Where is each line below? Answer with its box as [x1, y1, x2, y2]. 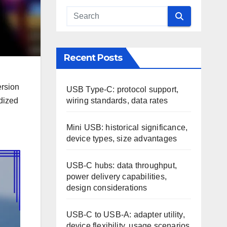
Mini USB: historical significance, [66, 123, 188, 132]
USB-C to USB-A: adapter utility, [66, 210, 185, 219]
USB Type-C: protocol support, [66, 85, 179, 94]
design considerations [66, 183, 147, 192]
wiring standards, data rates [66, 96, 168, 105]
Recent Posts [63, 52, 122, 63]
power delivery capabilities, [66, 172, 167, 181]
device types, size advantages [66, 134, 177, 143]
